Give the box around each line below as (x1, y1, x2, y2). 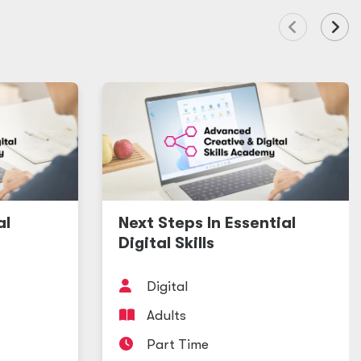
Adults (147, 308, 186, 323)
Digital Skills (118, 234, 214, 252)
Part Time (147, 337, 209, 352)
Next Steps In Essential (118, 214, 296, 232)
